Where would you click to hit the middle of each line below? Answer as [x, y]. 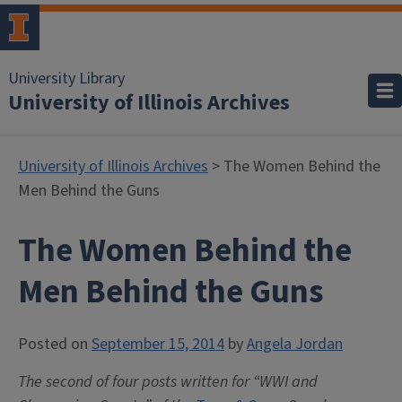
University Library [66, 79]
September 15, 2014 [158, 344]
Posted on [55, 344]
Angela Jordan [295, 344]
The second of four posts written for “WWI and [168, 382]
